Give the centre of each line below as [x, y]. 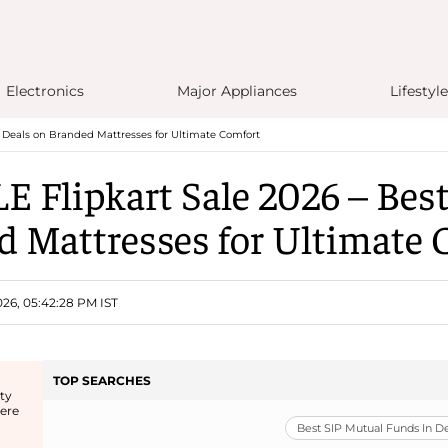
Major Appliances [236, 91]
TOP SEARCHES [101, 380]
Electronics [44, 91]
